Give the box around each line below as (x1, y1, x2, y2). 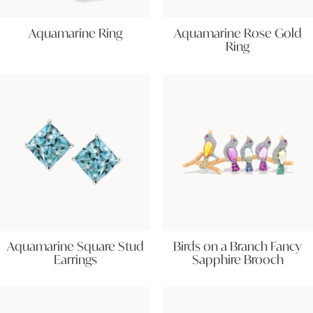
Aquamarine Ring (28, 24, 122, 42)
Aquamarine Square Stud (6, 238, 144, 255)
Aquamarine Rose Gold (173, 24, 302, 42)
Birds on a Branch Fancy (173, 238, 303, 255)
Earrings (53, 251, 97, 268)
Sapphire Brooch (191, 251, 284, 268)
